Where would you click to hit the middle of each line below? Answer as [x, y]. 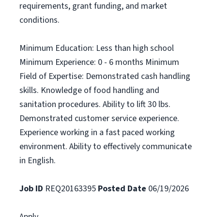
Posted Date [122, 189]
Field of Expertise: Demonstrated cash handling [105, 76]
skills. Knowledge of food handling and [89, 90]
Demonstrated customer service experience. [99, 118]
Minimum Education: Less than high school [97, 48]
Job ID [31, 189]
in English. [38, 161]
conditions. [39, 20]
